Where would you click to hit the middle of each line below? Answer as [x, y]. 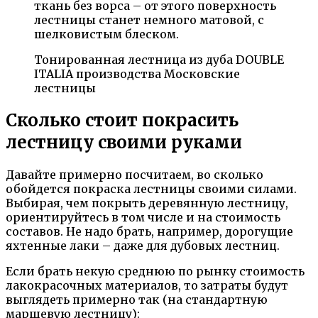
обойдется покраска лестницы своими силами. [151, 189]
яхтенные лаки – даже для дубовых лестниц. [143, 246]
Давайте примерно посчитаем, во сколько [135, 175]
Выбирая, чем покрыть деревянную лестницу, [147, 203]
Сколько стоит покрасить [122, 121]
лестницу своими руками [124, 143]
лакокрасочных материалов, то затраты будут [147, 286]
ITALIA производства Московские [137, 74]
